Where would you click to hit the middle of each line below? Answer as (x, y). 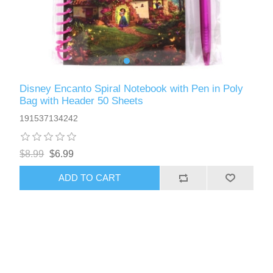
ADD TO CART (90, 178)
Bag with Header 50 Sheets (82, 101)
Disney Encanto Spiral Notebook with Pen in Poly (132, 88)
